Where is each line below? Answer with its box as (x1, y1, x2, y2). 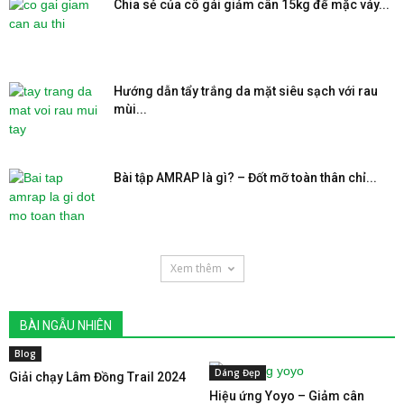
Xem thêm (170, 261, 222, 276)
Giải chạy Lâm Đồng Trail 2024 (9, 370, 186, 384)
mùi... (114, 102, 147, 116)
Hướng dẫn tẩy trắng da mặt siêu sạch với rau (114, 84, 378, 98)
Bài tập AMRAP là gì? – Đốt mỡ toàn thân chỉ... (114, 170, 377, 185)
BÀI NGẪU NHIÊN (20, 318, 112, 333)
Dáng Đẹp (214, 366, 261, 379)
